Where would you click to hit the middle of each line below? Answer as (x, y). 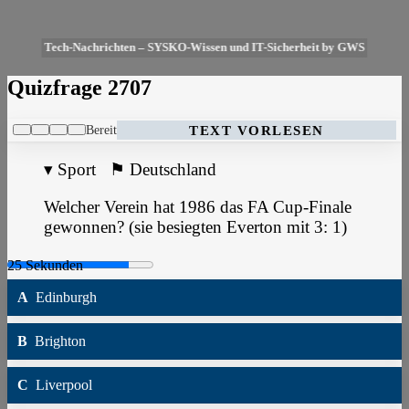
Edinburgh (63, 298)
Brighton (57, 341)
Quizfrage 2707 (79, 87)
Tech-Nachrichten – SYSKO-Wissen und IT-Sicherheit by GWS (204, 47)
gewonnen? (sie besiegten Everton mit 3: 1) (195, 226)
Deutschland (173, 169)
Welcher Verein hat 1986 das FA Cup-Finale (198, 206)
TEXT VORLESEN (257, 130)
